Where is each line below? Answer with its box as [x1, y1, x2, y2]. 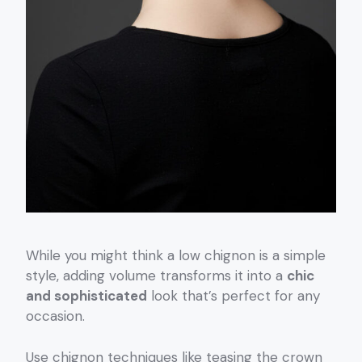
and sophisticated [26, 287, 147, 305]
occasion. [26, 307, 85, 326]
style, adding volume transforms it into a [26, 267, 287, 285]
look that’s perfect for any [147, 287, 320, 305]
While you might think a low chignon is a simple [26, 246, 326, 265]
